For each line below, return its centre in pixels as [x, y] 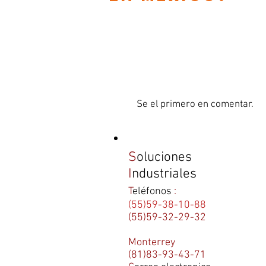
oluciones [164, 158]
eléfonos [152, 192]
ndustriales [164, 174]
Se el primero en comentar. [195, 105]
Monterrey [152, 243]
